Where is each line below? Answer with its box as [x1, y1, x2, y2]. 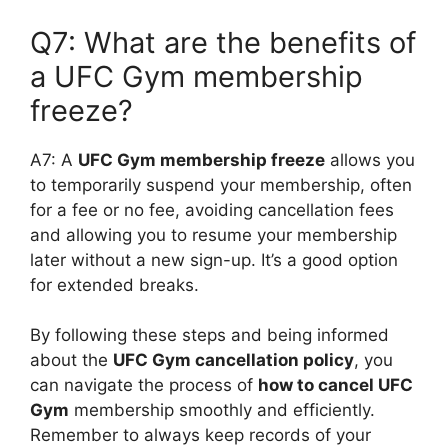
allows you [325, 149, 415, 170]
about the [30, 350, 113, 370]
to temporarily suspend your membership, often [30, 174, 412, 195]
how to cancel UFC [258, 375, 413, 395]
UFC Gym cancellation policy [113, 350, 354, 370]
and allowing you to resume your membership [30, 224, 397, 245]
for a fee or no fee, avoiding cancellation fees [30, 199, 394, 220]
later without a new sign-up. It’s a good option [30, 249, 398, 270]
